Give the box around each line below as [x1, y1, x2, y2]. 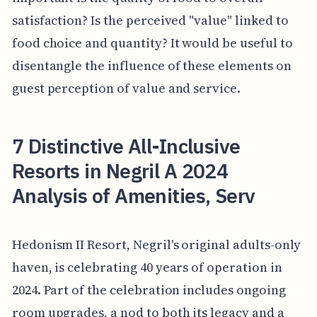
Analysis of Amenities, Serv [11, 182, 255, 209]
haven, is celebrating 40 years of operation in [11, 258, 282, 277]
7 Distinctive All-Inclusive [11, 132, 241, 159]
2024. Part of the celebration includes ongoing [11, 281, 286, 299]
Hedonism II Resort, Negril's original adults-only [11, 236, 301, 254]
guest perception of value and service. [11, 79, 241, 97]
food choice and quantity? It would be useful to [11, 33, 293, 52]
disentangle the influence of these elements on [11, 56, 292, 74]
